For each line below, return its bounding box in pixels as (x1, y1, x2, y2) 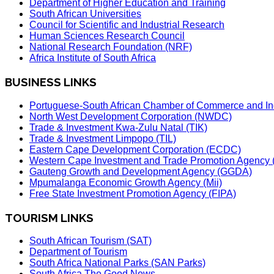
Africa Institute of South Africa (29, 53, 156, 64)
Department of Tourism (29, 246, 127, 257)
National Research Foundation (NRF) (29, 42, 192, 53)
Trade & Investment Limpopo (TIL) (29, 133, 176, 144)
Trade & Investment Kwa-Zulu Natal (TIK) (29, 122, 207, 133)
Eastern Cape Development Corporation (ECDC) (29, 144, 241, 155)
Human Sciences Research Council (29, 31, 185, 42)
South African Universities (29, 9, 141, 20)
